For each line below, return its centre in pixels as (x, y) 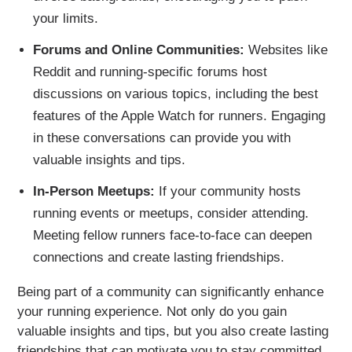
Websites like (286, 49)
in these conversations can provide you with (161, 137)
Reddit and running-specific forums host (150, 71)
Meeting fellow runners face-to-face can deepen (172, 235)
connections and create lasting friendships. (158, 257)
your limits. (65, 18)
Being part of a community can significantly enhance (171, 291)
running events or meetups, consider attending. (170, 213)
